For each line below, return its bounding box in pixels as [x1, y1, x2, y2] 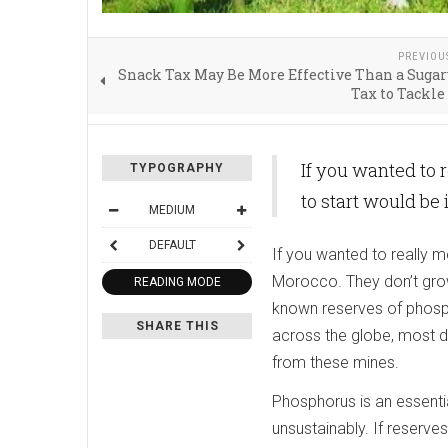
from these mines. [272, 352, 403, 372]
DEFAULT [148, 237, 196, 252]
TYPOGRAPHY [130, 160, 224, 175]
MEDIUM [149, 202, 195, 217]
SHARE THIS [135, 318, 219, 333]
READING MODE [133, 274, 221, 289]
